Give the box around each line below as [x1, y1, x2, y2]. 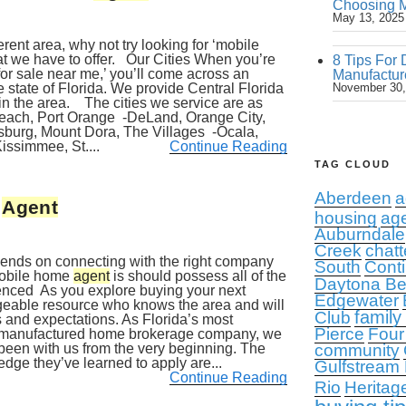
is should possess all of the [110, 268, 286, 284]
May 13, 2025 [332, 11, 404, 24]
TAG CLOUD [314, 159, 391, 169]
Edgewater [314, 291, 399, 310]
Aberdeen [314, 188, 391, 208]
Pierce [314, 324, 364, 343]
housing [314, 208, 377, 227]
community [314, 341, 400, 360]
